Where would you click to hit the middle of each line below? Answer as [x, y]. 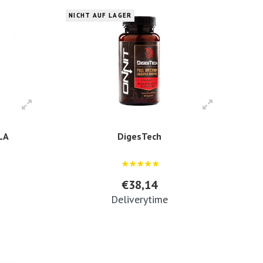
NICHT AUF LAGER [100, 16]
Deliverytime [139, 199]
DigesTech [139, 136]
